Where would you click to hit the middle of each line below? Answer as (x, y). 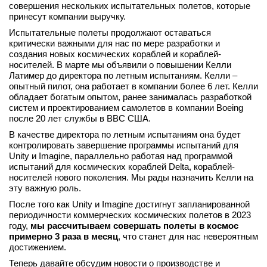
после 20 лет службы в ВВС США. (80, 118)
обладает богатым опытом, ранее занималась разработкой (130, 97)
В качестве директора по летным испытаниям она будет (125, 134)
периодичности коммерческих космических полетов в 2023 (130, 215)
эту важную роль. (45, 188)
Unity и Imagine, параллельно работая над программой (121, 156)
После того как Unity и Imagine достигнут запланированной (129, 204)
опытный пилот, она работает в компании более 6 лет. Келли (133, 86)
